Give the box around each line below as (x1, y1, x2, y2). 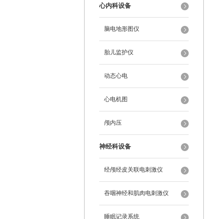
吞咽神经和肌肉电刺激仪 (104, 190, 169, 197)
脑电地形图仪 (104, 25, 139, 32)
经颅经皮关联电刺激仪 (104, 166, 163, 173)
